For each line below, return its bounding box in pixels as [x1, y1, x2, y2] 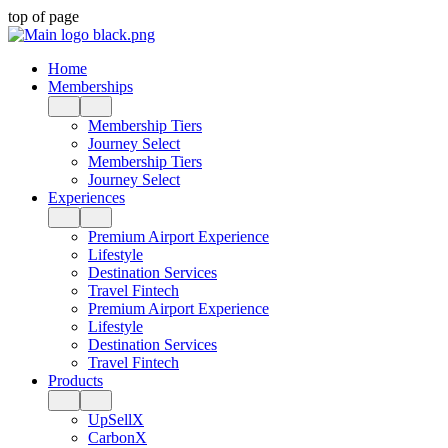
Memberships [48, 78, 133, 95]
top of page [8, 8, 79, 25]
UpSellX [88, 411, 144, 428]
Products [48, 372, 103, 389]
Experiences [48, 189, 125, 206]
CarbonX [88, 429, 147, 446]
